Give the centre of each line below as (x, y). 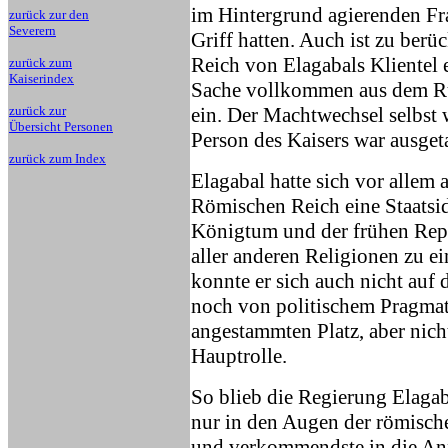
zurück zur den (49, 14)
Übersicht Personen (61, 126)
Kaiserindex (41, 78)
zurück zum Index (57, 158)
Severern (32, 30)
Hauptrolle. (239, 355)
